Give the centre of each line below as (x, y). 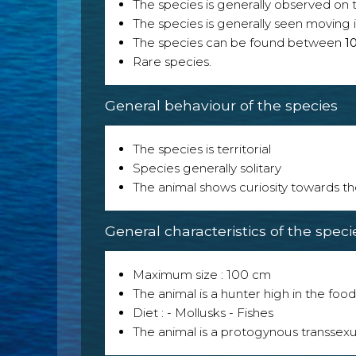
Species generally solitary (207, 168)
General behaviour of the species (221, 105)
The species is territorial (202, 149)
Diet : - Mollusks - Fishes (203, 312)
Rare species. (172, 61)
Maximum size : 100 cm (202, 274)
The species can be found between (239, 42)
